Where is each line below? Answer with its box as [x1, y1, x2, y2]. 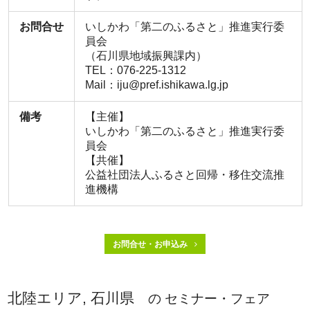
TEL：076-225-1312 [84, 64, 186, 77]
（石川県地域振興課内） [84, 50, 207, 62]
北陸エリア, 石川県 [8, 290, 135, 307]
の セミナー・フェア [145, 291, 271, 307]
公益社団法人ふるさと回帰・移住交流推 [84, 169, 284, 181]
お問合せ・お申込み [113, 239, 188, 250]
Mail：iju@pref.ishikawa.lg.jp [84, 79, 228, 91]
